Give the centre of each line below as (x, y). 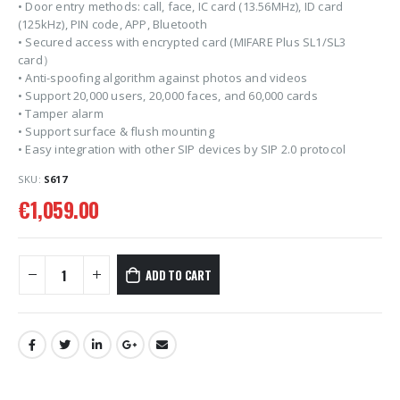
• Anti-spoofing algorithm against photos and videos (163, 78)
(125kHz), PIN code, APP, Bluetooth (112, 25)
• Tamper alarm (61, 114)
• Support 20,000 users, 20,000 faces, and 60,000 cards (168, 96)
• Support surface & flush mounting (116, 132)
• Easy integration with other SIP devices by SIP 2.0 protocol (182, 150)
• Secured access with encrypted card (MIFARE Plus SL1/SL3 (182, 42)
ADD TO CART (178, 275)
